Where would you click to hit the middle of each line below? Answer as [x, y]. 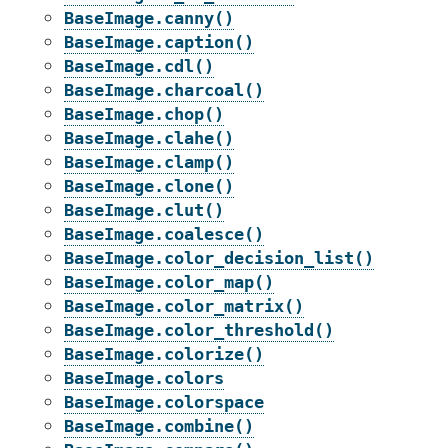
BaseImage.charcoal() [164, 90]
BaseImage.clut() [144, 210]
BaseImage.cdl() [139, 66]
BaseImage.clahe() [149, 138]
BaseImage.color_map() [169, 282]
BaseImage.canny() [149, 18]
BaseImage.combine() [159, 426]
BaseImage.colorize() [164, 354]
